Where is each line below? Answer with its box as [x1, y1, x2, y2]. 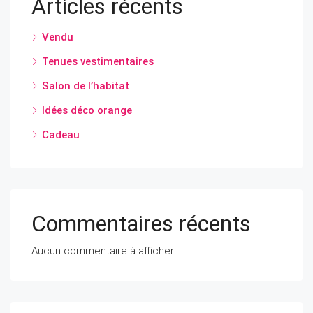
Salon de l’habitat [42, 79, 129, 92]
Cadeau [42, 128, 80, 141]
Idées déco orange [42, 103, 132, 117]
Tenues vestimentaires [42, 54, 154, 68]
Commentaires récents [31, 210, 251, 237]
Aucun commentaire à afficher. [31, 244, 175, 257]
